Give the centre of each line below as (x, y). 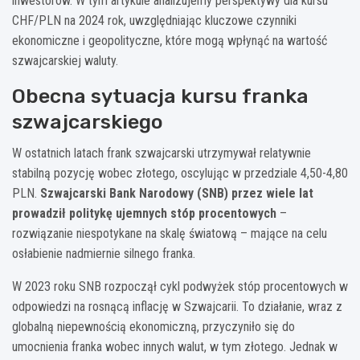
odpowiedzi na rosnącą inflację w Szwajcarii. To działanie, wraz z (177, 307)
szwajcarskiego (88, 122)
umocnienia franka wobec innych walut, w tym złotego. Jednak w (175, 347)
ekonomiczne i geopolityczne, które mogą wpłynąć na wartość (170, 41)
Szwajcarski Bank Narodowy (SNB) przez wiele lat (177, 194)
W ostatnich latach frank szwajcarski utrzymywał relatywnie (162, 153)
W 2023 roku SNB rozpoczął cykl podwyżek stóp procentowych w (180, 287)
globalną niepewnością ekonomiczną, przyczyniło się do (153, 327)
